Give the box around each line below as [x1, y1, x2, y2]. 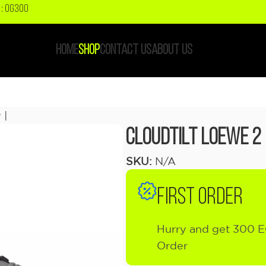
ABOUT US [151, 43, 193, 58]
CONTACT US [100, 43, 152, 58]
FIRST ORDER [157, 185, 243, 210]
